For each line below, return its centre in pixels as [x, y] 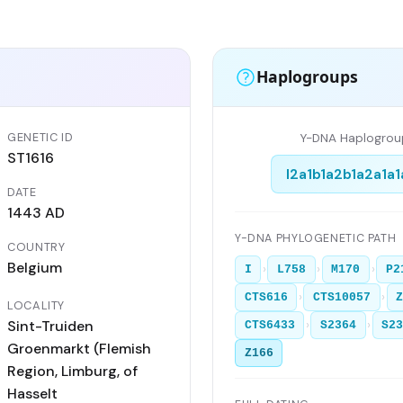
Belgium [35, 267]
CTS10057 [341, 298]
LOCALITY [36, 305]
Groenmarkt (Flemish [79, 348]
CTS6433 [269, 326]
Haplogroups [307, 77]
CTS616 [266, 298]
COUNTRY [36, 246]
